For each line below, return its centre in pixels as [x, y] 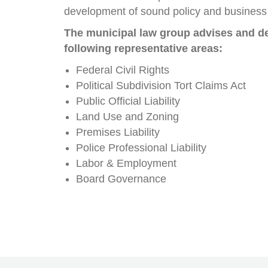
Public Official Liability [128, 101]
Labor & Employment [127, 163]
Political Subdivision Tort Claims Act [161, 86]
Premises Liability [118, 132]
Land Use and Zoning [128, 117]
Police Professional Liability [141, 148]
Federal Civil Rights [123, 70]
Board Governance [121, 179]
